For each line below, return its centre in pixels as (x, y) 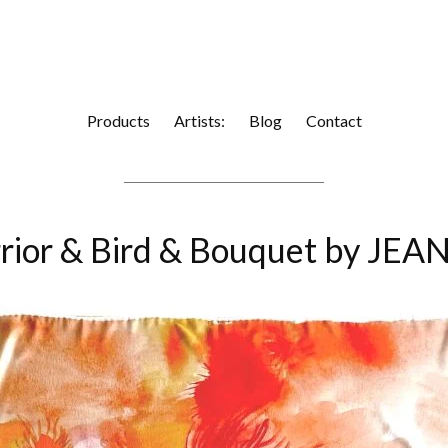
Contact (333, 120)
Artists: (199, 120)
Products (118, 120)
